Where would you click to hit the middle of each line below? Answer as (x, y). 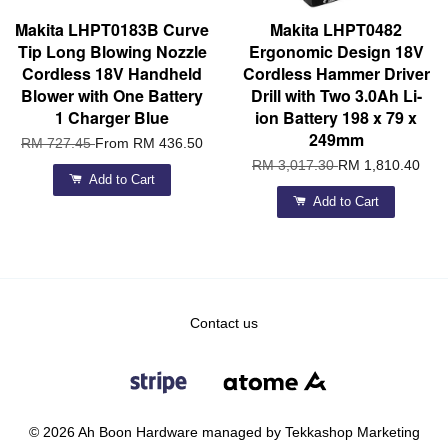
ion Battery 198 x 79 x (336, 118)
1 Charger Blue (112, 118)
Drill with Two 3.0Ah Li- (336, 96)
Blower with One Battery (112, 96)
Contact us (224, 324)
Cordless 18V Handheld (112, 74)
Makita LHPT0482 (336, 30)
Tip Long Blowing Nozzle (112, 52)
